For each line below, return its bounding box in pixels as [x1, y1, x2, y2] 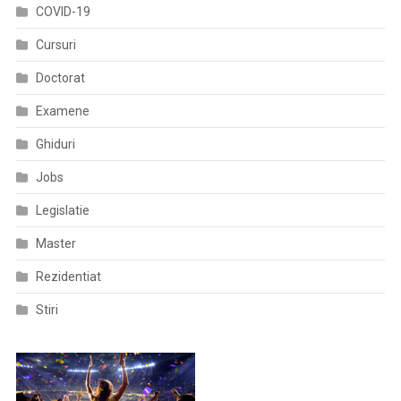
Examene [35, 104, 90, 118]
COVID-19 [35, 4, 90, 19]
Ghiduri [35, 137, 75, 151]
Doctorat [35, 71, 85, 85]
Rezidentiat [35, 269, 101, 284]
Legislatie [35, 203, 90, 218]
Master [35, 236, 76, 251]
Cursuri [35, 38, 76, 52]
